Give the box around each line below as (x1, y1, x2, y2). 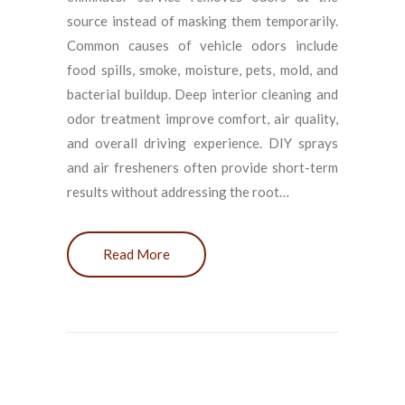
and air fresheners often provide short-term (67, 158, 338, 175)
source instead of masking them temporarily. (67, 12, 338, 29)
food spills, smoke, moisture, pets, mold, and (67, 61, 338, 78)
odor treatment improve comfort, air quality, (67, 109, 338, 127)
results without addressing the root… (67, 183, 289, 200)
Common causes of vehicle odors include (67, 36, 338, 53)
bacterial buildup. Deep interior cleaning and (67, 85, 338, 102)
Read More (103, 245, 170, 262)
